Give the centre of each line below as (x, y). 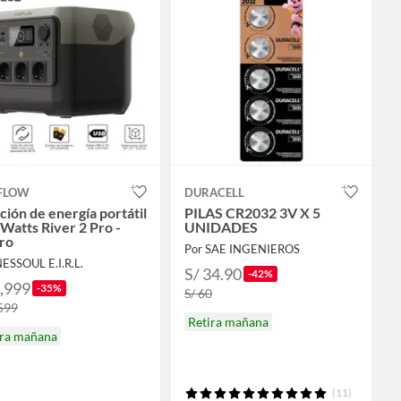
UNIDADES (221, 227)
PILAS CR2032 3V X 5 (252, 213)
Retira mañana (228, 322)
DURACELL (214, 193)
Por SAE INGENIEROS (242, 249)
